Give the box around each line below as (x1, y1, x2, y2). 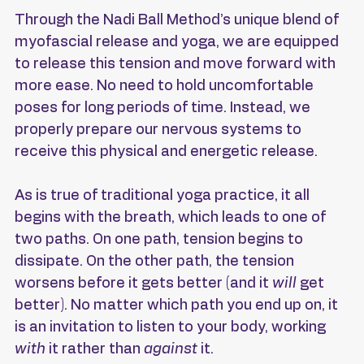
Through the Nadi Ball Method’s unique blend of (15, 13, 342, 28)
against (144, 342, 201, 357)
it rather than (49, 342, 144, 357)
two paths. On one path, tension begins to (15, 232, 306, 248)
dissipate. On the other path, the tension (15, 254, 297, 270)
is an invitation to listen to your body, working (15, 320, 329, 336)
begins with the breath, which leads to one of (15, 210, 329, 226)
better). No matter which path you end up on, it (15, 298, 341, 314)
